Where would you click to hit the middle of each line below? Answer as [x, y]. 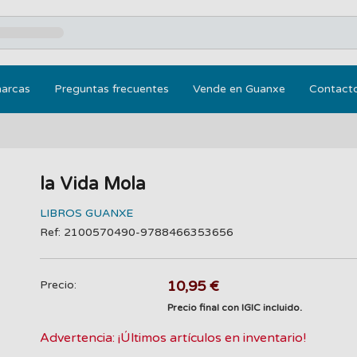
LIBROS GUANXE [86, 213]
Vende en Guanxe [239, 89]
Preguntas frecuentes [112, 89]
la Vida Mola [92, 184]
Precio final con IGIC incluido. [235, 308]
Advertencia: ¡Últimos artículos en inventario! [173, 338]
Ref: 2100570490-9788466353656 [136, 232]
